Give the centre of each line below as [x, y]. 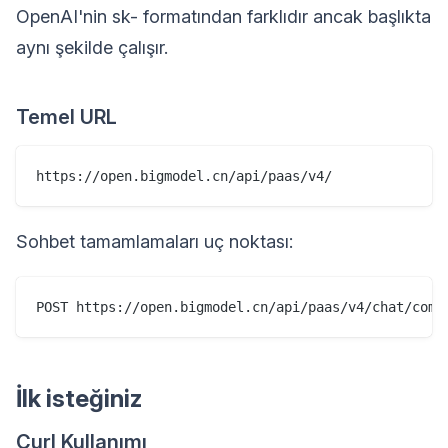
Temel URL [66, 117]
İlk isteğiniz [79, 399]
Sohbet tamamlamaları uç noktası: [154, 242]
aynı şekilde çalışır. [92, 48]
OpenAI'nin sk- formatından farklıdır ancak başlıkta [223, 17]
